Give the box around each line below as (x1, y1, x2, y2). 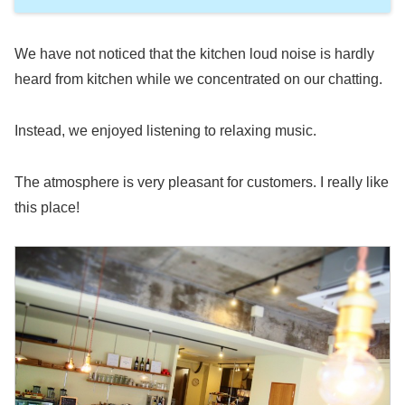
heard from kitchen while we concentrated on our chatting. (14, 71, 382, 87)
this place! (14, 199, 80, 215)
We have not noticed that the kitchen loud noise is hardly (14, 45, 374, 61)
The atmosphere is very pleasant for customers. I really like (14, 174, 389, 190)
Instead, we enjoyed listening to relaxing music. (14, 122, 316, 138)
